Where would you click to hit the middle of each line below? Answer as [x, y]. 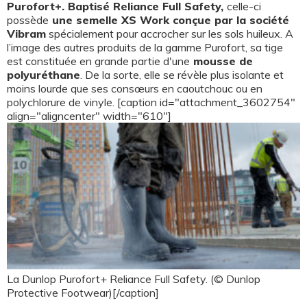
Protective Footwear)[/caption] [83, 293]
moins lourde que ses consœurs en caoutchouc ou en [135, 89]
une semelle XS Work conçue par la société [169, 20]
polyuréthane [44, 75]
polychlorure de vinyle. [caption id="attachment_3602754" [151, 102]
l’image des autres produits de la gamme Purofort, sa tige [145, 48]
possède [28, 20]
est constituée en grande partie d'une [98, 61]
